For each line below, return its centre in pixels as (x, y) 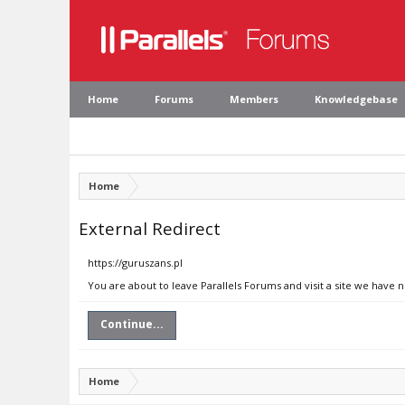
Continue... (132, 324)
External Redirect (150, 228)
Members (254, 99)
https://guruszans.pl (135, 263)
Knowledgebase (356, 99)
